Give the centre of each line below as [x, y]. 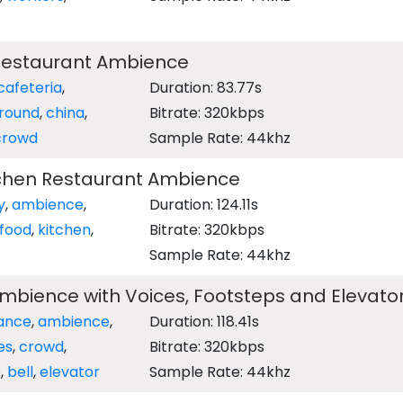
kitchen [64, 230]
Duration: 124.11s [204, 205]
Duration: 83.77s [206, 88]
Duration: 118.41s [205, 322]
